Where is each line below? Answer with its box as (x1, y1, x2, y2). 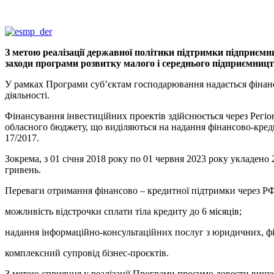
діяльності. (5, 90, 50, 101)
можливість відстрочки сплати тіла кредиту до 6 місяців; (5, 206, 242, 217)
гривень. (5, 165, 41, 176)
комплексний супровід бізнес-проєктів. (5, 248, 169, 259)
